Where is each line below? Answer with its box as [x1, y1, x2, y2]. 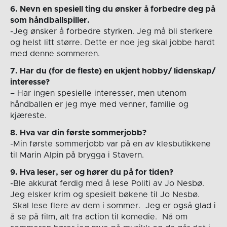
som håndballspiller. [10, 16, 90, 24]
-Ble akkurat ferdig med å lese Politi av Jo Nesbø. [10, 179, 204, 187]
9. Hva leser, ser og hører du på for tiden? [10, 168, 173, 176]
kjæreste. [10, 111, 47, 120]
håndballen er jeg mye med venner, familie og [10, 100, 188, 108]
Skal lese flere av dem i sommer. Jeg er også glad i [10, 201, 216, 210]
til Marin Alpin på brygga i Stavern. [10, 150, 144, 159]
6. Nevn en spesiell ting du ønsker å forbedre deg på [10, 5, 215, 13]
